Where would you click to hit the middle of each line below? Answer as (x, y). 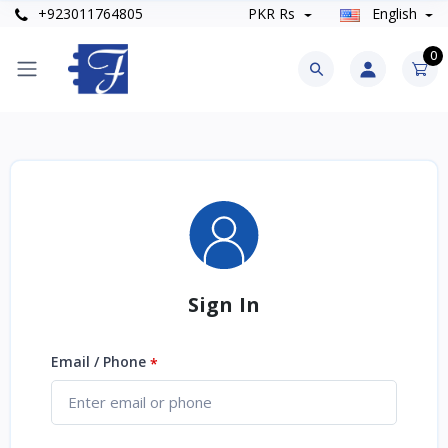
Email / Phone (100, 362)
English (394, 14)
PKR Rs (272, 14)
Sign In (224, 305)
